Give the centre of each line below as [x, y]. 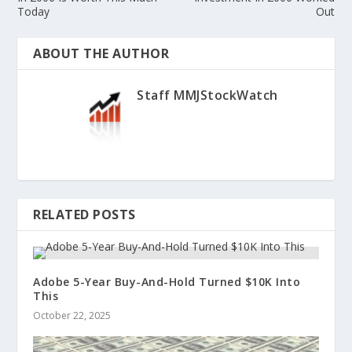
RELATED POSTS [84, 214]
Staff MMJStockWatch [207, 95]
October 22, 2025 [72, 315]
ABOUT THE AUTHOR [101, 53]
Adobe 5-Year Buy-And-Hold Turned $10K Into [167, 281]
